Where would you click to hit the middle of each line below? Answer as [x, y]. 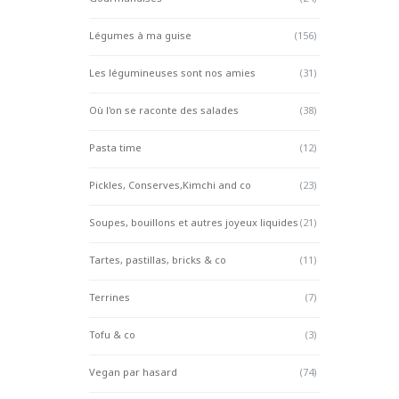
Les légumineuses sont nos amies [172, 73]
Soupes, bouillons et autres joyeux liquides [194, 223]
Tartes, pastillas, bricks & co [158, 260]
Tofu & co [112, 335]
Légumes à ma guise [140, 36]
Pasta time [115, 148]
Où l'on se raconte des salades [164, 110]
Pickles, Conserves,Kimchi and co [170, 185]
